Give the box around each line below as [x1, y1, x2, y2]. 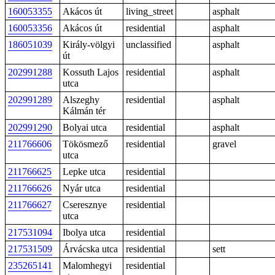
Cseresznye [63, 199, 107, 210]
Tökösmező [63, 139, 108, 149]
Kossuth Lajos [63, 67, 118, 77]
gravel [212, 139, 236, 149]
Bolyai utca [63, 122, 107, 133]
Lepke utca [63, 166, 106, 177]
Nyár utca [63, 183, 101, 193]
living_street [126, 6, 173, 17]
